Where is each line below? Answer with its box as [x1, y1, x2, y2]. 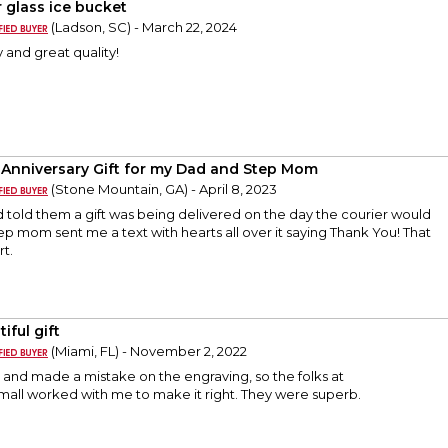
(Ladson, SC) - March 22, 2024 [48, 19, 237, 36]
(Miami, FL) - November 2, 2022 [48, 343, 247, 360]
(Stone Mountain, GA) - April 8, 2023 [48, 181, 277, 198]
